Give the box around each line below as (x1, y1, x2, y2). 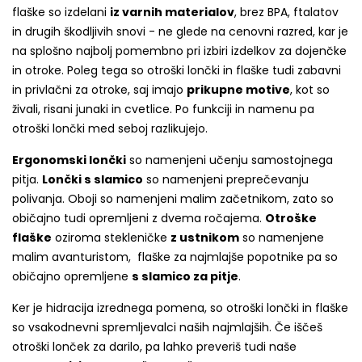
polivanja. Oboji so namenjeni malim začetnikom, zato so (12, 190, 334, 207)
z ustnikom (170, 229, 239, 246)
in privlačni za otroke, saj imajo (12, 81, 187, 98)
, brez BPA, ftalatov (234, 3, 339, 20)
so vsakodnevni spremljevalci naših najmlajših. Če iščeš (12, 318, 322, 335)
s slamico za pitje (132, 267, 238, 284)
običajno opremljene (12, 267, 132, 284)
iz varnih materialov (110, 3, 234, 20)
